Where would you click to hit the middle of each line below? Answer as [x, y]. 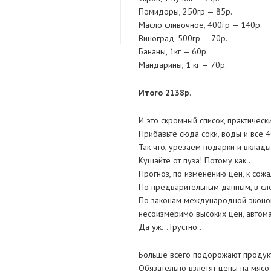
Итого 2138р [164, 93]
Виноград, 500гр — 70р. [183, 38]
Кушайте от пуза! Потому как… [195, 161]
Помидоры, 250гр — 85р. [185, 12]
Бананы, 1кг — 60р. [173, 52]
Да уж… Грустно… [171, 227]
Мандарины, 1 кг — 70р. [182, 65]
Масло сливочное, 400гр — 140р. [200, 25]
